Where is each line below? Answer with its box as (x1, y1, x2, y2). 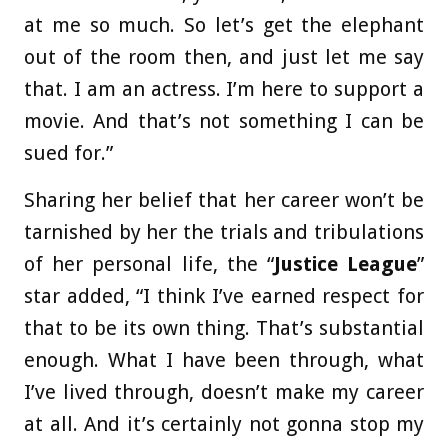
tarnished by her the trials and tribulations (24, 219, 424, 244)
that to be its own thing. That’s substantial (24, 315, 424, 340)
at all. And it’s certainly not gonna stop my (24, 411, 424, 436)
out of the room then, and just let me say (24, 44, 424, 69)
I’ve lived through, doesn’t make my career (24, 379, 424, 404)
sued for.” (24, 140, 113, 165)
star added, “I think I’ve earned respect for (24, 283, 424, 308)
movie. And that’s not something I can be (24, 108, 424, 133)
